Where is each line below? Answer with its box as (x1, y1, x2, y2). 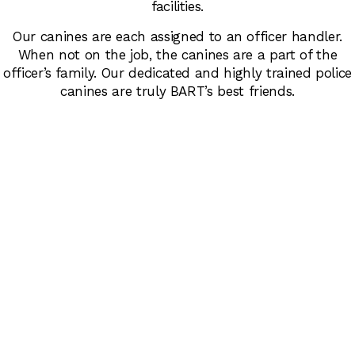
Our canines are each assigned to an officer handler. (13, 29, 342, 45)
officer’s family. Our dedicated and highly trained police (2, 65, 353, 82)
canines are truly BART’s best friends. (60, 83, 295, 100)
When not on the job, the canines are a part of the (17, 47, 338, 63)
